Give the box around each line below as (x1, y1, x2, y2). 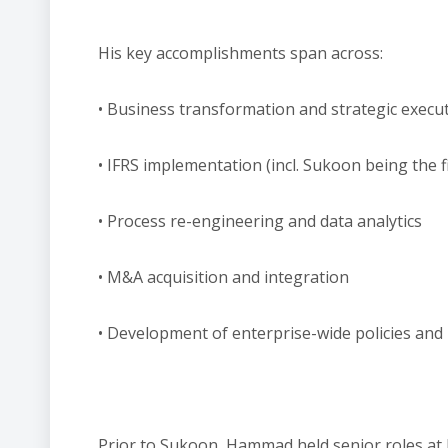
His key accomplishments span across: (98, 42, 383, 64)
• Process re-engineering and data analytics (98, 210, 422, 232)
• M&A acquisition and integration (98, 266, 349, 288)
